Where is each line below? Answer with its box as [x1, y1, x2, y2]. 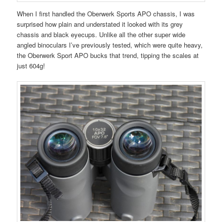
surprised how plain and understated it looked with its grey [17, 19, 183, 29]
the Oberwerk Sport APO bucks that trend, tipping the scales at [17, 51, 199, 60]
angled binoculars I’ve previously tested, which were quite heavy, [17, 40, 203, 50]
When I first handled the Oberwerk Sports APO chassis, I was [17, 9, 195, 19]
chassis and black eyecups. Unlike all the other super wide [17, 30, 186, 40]
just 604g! [17, 61, 46, 71]
